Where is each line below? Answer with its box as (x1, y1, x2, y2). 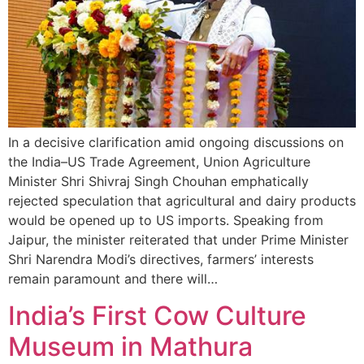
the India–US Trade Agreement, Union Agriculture (8, 154, 310, 171)
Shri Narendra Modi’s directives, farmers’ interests (8, 251, 314, 268)
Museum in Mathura (8, 330, 253, 362)
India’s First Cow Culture (8, 299, 306, 331)
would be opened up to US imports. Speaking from (8, 212, 323, 229)
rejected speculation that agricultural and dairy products (8, 193, 356, 210)
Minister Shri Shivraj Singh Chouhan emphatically (8, 173, 309, 190)
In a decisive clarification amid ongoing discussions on (8, 134, 344, 151)
